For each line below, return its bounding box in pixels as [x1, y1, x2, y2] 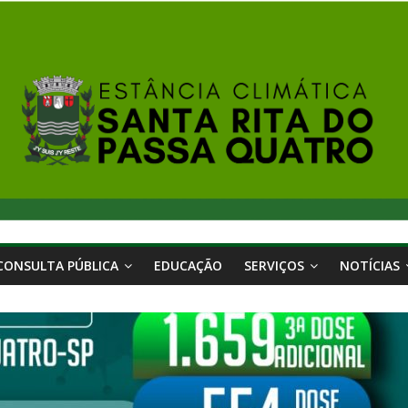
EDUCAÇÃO [154, 256, 222, 274]
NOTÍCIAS [340, 256, 400, 274]
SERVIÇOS [244, 256, 304, 274]
